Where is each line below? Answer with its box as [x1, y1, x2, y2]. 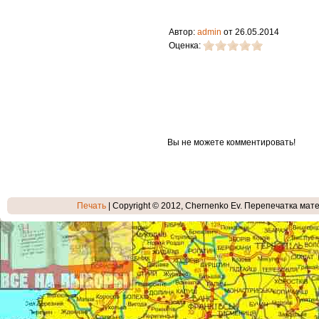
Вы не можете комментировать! [167, 137, 296, 147]
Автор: [169, 27, 197, 37]
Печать [77, 201, 107, 211]
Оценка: [169, 41, 203, 51]
